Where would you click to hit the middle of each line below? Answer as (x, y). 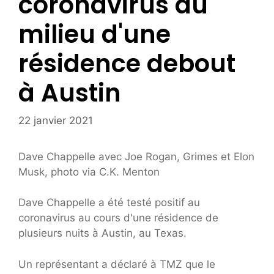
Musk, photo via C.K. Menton (89, 172)
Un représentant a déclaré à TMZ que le (117, 264)
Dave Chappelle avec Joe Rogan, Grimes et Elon (136, 156)
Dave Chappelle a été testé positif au (109, 203)
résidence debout (127, 64)
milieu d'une (94, 35)
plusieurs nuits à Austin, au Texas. (102, 233)
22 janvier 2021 (56, 120)
